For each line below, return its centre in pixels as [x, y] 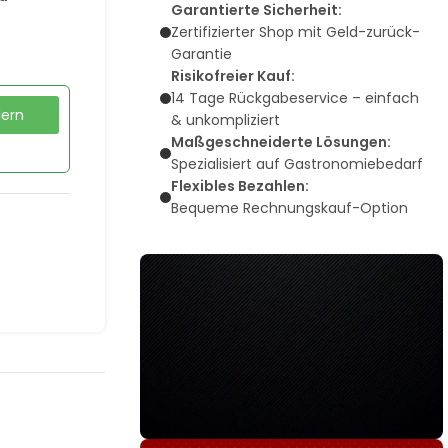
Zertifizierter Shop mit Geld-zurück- [295, 32]
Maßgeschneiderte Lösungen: [280, 142]
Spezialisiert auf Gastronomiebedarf [296, 164]
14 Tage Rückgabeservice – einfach [294, 98]
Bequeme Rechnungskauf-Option [289, 208]
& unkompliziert [225, 120]
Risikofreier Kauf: [232, 76]
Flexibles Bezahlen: [239, 186]
